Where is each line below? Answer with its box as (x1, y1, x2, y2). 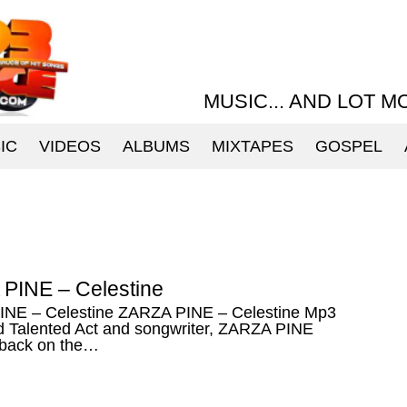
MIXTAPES (212, 137, 293, 155)
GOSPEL (315, 137, 382, 155)
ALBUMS (123, 137, 190, 155)
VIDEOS (39, 137, 101, 155)
